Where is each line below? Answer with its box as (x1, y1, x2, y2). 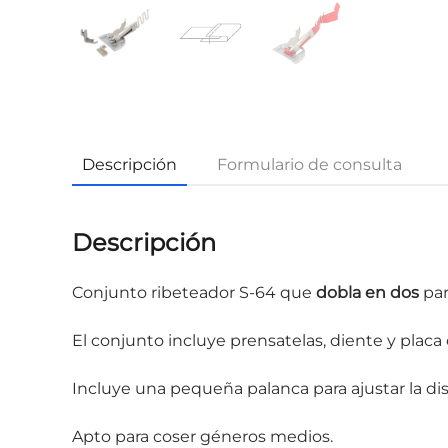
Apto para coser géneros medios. (72, 426, 333, 446)
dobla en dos (316, 282, 419, 302)
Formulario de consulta (217, 154, 402, 174)
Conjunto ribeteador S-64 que (72, 282, 316, 302)
